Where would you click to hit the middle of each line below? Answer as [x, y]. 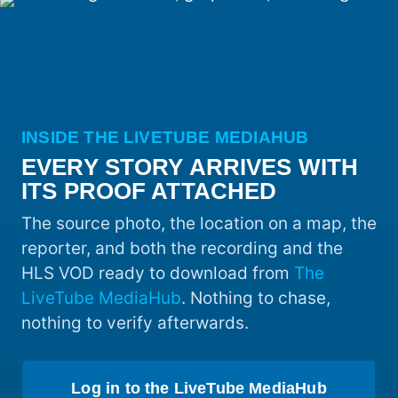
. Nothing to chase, [256, 298]
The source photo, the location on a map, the [199, 224]
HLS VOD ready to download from [158, 274]
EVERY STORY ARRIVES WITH [190, 167]
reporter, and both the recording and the [182, 249]
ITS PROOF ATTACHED [149, 191]
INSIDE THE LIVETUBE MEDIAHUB [165, 138]
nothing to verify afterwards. [135, 323]
